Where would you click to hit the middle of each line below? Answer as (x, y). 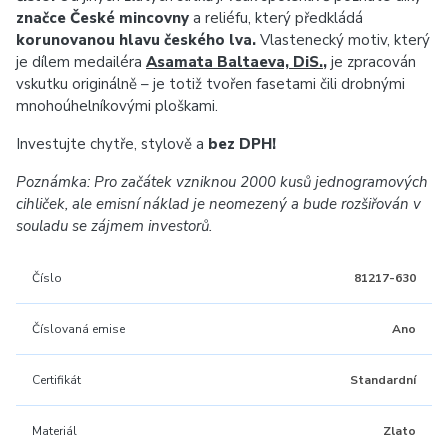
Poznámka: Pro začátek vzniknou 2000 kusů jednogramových (222, 182)
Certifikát (56, 380)
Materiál (54, 431)
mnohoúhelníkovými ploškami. (117, 106)
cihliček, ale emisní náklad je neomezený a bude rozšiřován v (218, 204)
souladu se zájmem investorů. (114, 226)
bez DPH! (242, 144)
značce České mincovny (102, 18)
